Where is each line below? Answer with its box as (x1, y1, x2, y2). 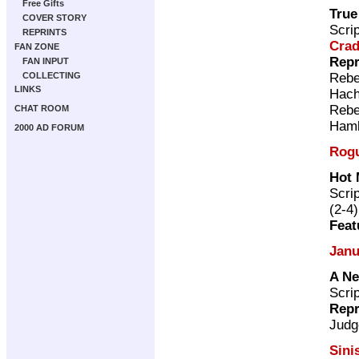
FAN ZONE (14, 42, 59, 51)
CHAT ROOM (14, 103, 69, 113)
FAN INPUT (22, 56, 69, 66)
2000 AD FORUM (14, 123, 84, 132)
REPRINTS (22, 27, 67, 37)
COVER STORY (22, 13, 87, 22)
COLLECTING (22, 71, 81, 80)
